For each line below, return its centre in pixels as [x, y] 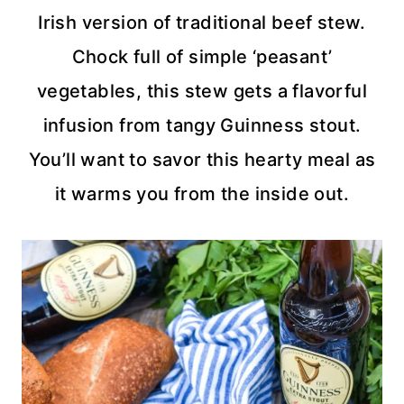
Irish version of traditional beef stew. [202, 23]
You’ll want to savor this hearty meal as [202, 160]
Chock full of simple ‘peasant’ [202, 57]
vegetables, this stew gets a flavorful [202, 92]
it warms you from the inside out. [202, 194]
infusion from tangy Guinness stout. [202, 126]
